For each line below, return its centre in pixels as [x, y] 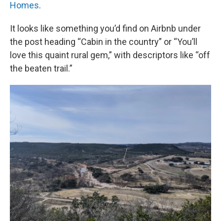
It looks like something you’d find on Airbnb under [105, 28]
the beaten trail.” [41, 68]
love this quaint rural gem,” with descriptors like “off [110, 55]
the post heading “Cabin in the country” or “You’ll [104, 42]
